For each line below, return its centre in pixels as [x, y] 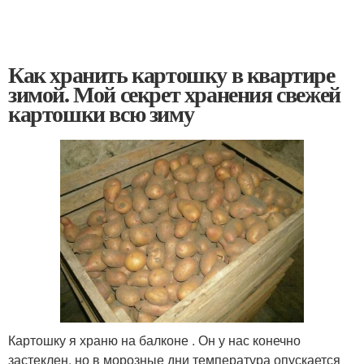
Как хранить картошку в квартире [171, 74]
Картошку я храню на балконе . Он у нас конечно [154, 340]
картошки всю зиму [101, 113]
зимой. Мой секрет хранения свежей [174, 94]
